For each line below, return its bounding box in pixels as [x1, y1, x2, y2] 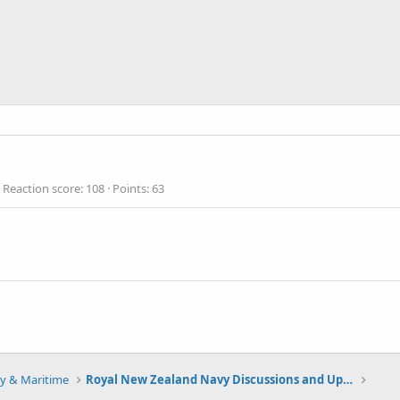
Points [112, 180, 146, 197]
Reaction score [3, 180, 80, 197]
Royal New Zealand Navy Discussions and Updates [343, 371, 354, 387]
